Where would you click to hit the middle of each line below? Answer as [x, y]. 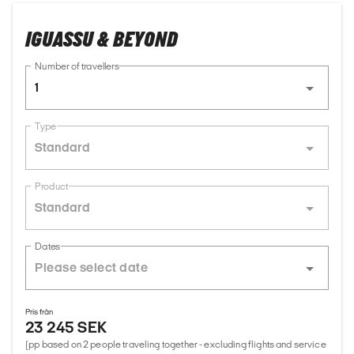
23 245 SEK [66, 328]
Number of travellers [77, 66]
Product [51, 186]
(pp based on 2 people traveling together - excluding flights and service [176, 345]
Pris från [39, 312]
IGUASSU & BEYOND [102, 41]
